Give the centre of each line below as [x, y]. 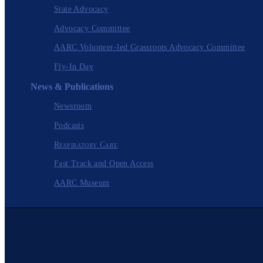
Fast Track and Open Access [104, 164]
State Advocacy [81, 9]
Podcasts [69, 125]
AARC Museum [82, 183]
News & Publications [72, 87]
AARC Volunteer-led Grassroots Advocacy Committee [150, 48]
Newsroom [73, 106]
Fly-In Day [74, 67]
